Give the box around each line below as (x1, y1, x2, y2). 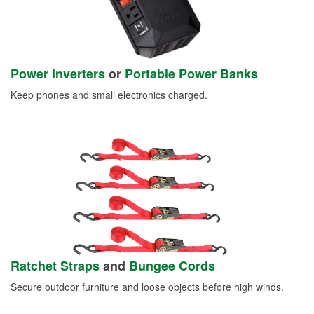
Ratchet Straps (11, 257, 100, 275)
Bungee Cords (129, 257, 215, 275)
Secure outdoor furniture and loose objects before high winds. (11, 280, 284, 294)
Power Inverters (11, 64, 105, 83)
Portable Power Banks (125, 64, 258, 83)
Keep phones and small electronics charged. (11, 88, 207, 102)
